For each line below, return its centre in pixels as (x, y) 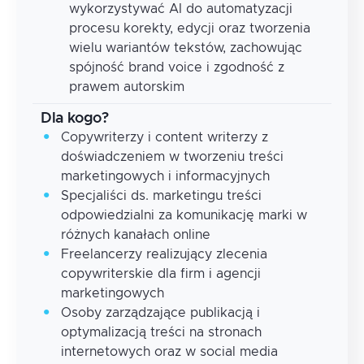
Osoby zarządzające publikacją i (160, 313)
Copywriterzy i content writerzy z (165, 137)
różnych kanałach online (136, 235)
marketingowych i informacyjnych (165, 176)
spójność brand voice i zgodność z (177, 67)
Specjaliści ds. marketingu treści (161, 196)
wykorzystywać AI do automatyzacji (181, 9)
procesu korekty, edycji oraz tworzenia (190, 28)
